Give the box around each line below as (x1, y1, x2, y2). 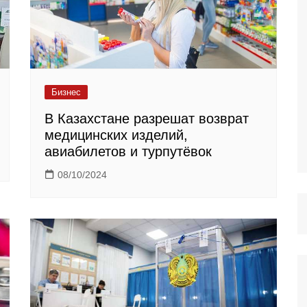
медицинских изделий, (45, 127, 188, 143)
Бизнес (51, 86, 81, 97)
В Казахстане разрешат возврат (45, 110, 249, 126)
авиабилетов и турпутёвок (45, 143, 212, 159)
